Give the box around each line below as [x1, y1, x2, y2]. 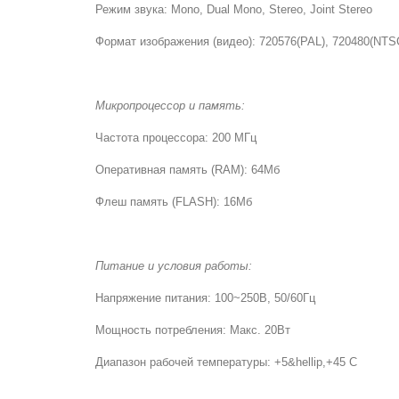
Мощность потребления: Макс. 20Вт [95, 323, 290, 337]
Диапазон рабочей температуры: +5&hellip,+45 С [95, 355, 357, 369]
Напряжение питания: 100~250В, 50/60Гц [95, 291, 315, 305]
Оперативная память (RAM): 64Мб [95, 163, 280, 176]
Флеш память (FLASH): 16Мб [95, 195, 252, 208]
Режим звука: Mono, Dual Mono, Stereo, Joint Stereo [95, 3, 372, 16]
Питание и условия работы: [95, 259, 252, 273]
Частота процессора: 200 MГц [95, 131, 256, 144]
